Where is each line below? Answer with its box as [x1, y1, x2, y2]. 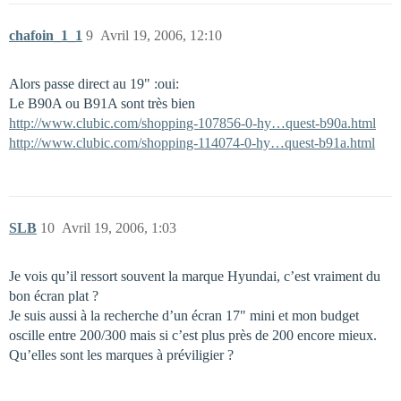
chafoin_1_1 [9, 27, 82, 43]
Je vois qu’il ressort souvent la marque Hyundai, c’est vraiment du [9, 268, 380, 284]
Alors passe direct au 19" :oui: [9, 75, 179, 91]
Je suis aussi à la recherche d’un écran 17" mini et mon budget [9, 307, 359, 323]
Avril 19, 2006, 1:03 [62, 219, 176, 235]
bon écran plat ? [9, 287, 98, 303]
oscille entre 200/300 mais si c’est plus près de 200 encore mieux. [9, 327, 377, 343]
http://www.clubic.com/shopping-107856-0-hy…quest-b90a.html [9, 115, 376, 131]
